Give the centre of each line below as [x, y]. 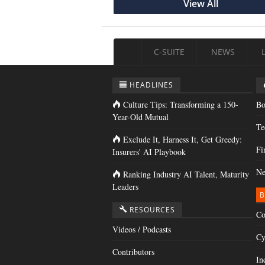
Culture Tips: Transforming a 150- [181, 105]
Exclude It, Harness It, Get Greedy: [182, 140]
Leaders [125, 187]
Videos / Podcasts [142, 230]
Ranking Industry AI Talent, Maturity [186, 174]
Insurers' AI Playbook [149, 152]
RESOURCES [152, 210]
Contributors [133, 252]
